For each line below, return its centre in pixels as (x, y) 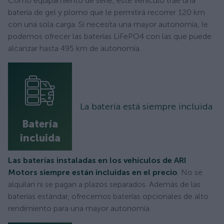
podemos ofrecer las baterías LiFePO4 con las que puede (110, 36)
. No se (190, 172)
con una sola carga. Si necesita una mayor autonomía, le (108, 24)
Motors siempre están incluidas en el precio (93, 172)
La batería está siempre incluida (146, 106)
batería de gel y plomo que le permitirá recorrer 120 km (106, 12)
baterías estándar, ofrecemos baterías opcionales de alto (108, 196)
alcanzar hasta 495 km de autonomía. (74, 48)
